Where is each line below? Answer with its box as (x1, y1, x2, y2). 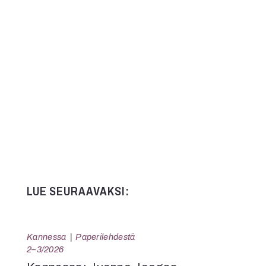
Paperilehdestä (75, 232, 135, 242)
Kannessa (27, 232, 66, 242)
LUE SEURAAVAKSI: (27, 185, 129, 198)
